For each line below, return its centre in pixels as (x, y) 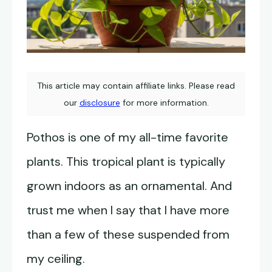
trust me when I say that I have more (128, 210)
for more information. (164, 103)
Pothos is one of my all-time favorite (127, 138)
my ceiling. (56, 259)
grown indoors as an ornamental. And (129, 186)
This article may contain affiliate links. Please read (136, 86)
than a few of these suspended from (128, 235)
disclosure (100, 103)
